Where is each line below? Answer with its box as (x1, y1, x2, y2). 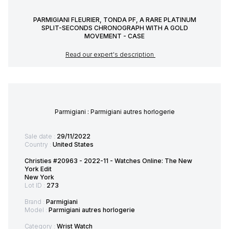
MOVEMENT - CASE (84, 32, 145, 40)
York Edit (25, 165, 52, 173)
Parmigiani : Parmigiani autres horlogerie (54, 107, 175, 116)
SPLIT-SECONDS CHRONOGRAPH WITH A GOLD (41, 24, 188, 32)
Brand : (25, 197, 46, 205)
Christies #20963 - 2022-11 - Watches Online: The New (25, 156, 192, 165)
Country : (25, 140, 53, 148)
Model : (25, 205, 49, 214)
